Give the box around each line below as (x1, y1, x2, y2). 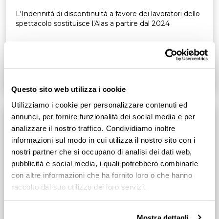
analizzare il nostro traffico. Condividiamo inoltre (11, 124, 175, 132)
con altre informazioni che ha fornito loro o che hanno (11, 171, 192, 179)
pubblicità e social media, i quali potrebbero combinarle (11, 159, 198, 168)
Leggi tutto (153, 67, 193, 75)
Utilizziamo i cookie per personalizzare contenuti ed (11, 100, 187, 109)
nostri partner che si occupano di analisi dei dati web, (11, 147, 192, 156)
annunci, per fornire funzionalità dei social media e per (11, 112, 195, 121)
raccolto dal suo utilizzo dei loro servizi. (11, 182, 146, 191)
